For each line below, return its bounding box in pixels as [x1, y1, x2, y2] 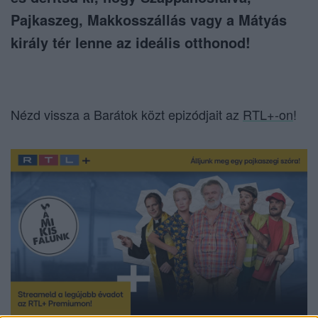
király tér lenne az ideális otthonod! [11, 32, 251, 53]
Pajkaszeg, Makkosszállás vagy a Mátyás [11, 9, 287, 31]
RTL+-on [243, 105, 293, 124]
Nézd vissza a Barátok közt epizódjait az [11, 105, 243, 124]
